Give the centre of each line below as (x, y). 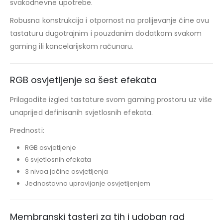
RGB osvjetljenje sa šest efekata (83, 80)
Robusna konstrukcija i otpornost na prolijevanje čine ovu (110, 21)
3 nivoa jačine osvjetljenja (66, 171)
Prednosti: (27, 130)
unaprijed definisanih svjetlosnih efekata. (81, 112)
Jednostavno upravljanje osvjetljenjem (87, 183)
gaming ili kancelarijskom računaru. (72, 47)
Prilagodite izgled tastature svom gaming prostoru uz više (111, 99)
